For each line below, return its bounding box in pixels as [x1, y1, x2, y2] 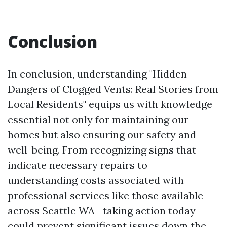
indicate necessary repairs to [8, 158, 147, 171]
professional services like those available [8, 188, 203, 202]
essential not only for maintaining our [8, 112, 188, 126]
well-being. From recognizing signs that [8, 143, 196, 156]
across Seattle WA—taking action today [8, 204, 196, 217]
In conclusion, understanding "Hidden [8, 67, 187, 80]
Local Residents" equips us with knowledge [8, 97, 212, 110]
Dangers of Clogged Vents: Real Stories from [8, 82, 218, 95]
